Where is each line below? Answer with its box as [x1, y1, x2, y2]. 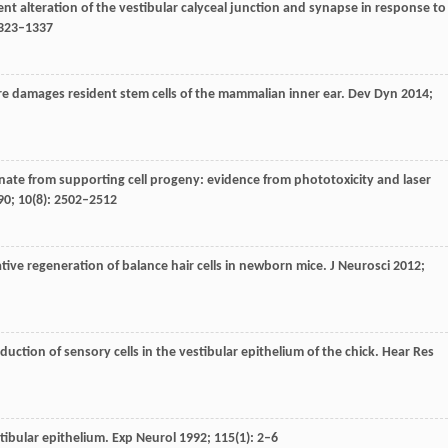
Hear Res [382, 344, 434, 360]
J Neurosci [330, 258, 390, 274]
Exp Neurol [112, 430, 176, 446]
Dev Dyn [348, 86, 398, 102]
